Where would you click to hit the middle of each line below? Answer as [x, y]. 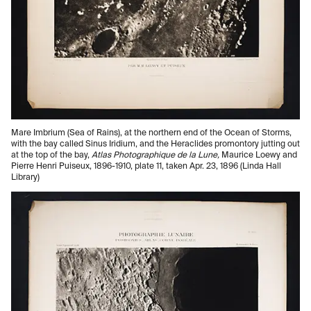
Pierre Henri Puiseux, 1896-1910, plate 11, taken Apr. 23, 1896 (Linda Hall [146, 167]
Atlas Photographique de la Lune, [157, 156]
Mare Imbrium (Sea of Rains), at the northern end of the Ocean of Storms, [151, 134]
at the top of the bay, [51, 156]
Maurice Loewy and [259, 156]
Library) [25, 178]
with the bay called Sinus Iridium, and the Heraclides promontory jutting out [155, 145]
